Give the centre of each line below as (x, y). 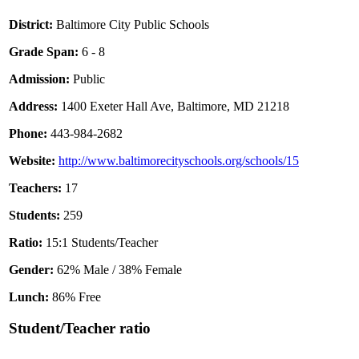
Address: (33, 107)
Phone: (28, 134)
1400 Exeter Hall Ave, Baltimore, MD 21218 (173, 107)
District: (31, 25)
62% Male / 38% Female (118, 270)
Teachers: (35, 188)
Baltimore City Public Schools (131, 25)
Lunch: (29, 297)
